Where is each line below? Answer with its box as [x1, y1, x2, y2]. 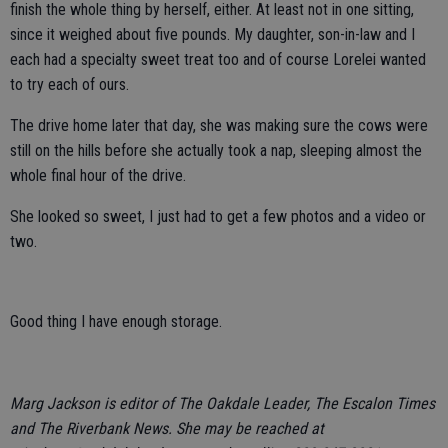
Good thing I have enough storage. [10, 312, 222, 331]
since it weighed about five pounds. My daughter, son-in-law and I [10, 25, 415, 44]
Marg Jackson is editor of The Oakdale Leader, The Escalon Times [10, 394, 435, 413]
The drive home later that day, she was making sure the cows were [10, 116, 428, 135]
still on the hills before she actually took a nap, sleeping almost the [10, 141, 422, 160]
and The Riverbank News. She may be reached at [10, 419, 324, 438]
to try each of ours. [10, 75, 129, 94]
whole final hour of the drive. [10, 166, 186, 185]
